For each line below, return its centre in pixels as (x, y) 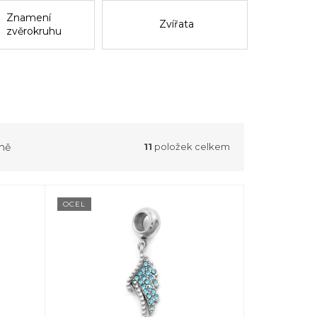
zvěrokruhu (34, 31)
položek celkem (191, 147)
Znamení (29, 17)
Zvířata (176, 24)
